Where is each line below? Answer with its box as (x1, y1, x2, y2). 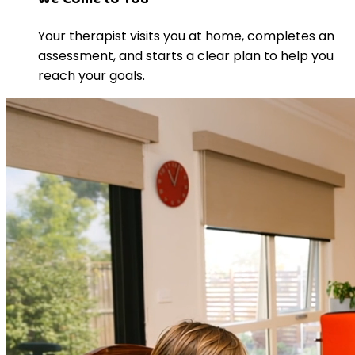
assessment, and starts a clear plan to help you (38, 46, 334, 65)
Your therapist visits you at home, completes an (38, 26, 334, 45)
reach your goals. (38, 66, 145, 85)
